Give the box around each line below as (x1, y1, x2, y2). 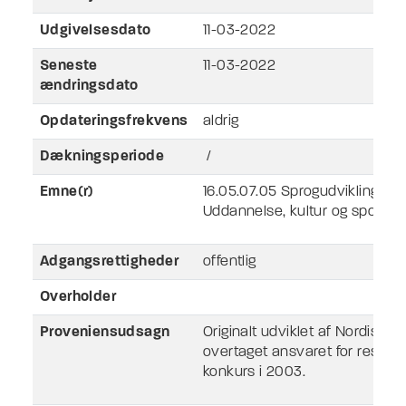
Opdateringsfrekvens (40, 113, 188, 129)
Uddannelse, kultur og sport (203, 204, 386, 219)
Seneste (40, 58, 98, 73)
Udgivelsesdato (40, 23, 151, 38)
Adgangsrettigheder (40, 254, 179, 269)
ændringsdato (40, 78, 139, 93)
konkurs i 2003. (203, 364, 306, 380)
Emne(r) (40, 184, 94, 199)
